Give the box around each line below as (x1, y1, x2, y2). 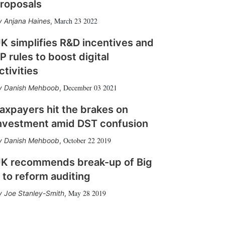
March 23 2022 (54, 16, 97, 26)
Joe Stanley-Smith (4, 189, 64, 197)
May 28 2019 (68, 188, 106, 198)
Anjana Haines (4, 17, 50, 25)
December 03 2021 (63, 83, 117, 92)
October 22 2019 (63, 136, 111, 145)
